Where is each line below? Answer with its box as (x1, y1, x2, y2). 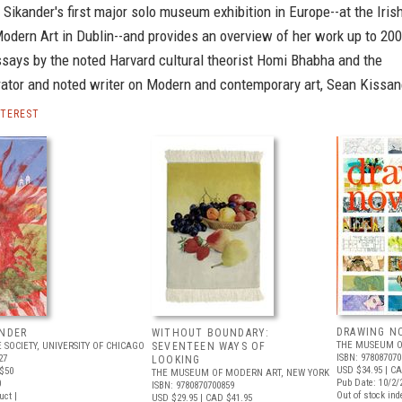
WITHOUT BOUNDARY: (152, 327, 270, 339)
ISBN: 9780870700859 (152, 380, 234, 391)
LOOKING (152, 354, 201, 366)
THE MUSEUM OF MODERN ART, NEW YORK (152, 367, 329, 379)
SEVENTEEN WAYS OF (152, 340, 267, 353)
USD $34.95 (336, 364, 382, 376)
